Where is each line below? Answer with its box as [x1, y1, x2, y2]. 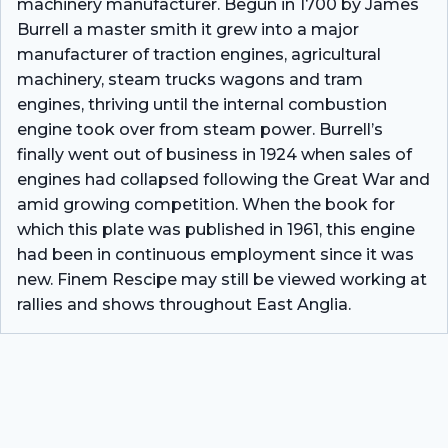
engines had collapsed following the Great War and [17, 170, 430, 190]
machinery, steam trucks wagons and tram [17, 70, 363, 90]
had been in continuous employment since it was [17, 245, 414, 265]
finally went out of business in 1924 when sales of [17, 145, 412, 165]
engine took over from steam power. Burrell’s [17, 120, 383, 140]
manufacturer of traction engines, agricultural [17, 45, 381, 65]
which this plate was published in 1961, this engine [17, 220, 415, 240]
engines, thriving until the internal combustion [17, 95, 387, 115]
